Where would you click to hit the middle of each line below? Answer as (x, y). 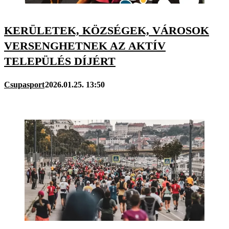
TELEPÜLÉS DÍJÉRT (60, 61)
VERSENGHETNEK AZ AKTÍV (85, 46)
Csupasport (24, 84)
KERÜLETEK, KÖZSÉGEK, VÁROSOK (107, 31)
